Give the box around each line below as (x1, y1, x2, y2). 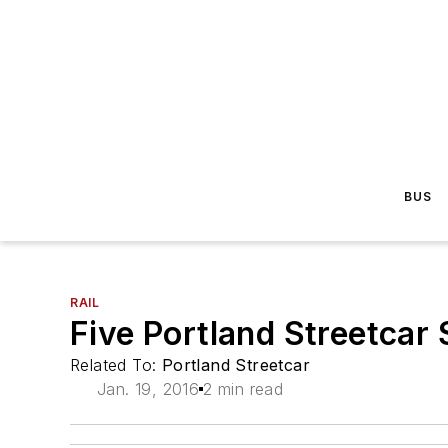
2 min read (203, 379, 284, 399)
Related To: (70, 355, 162, 375)
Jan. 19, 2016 (96, 379, 200, 399)
